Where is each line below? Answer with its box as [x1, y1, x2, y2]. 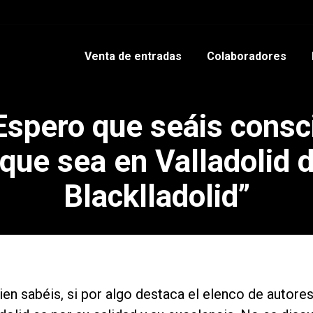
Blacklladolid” [63, 178, 250, 214]
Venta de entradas [84, 50, 182, 63]
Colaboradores [206, 50, 286, 63]
